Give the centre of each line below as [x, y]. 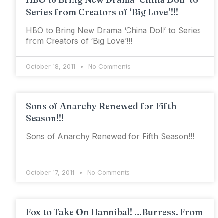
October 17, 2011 [51, 172]
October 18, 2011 [52, 66]
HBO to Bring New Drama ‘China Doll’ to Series [113, 30]
